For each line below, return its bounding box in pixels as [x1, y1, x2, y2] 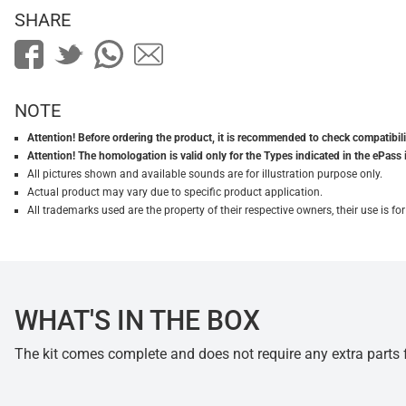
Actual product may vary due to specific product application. [27, 186, 323, 199]
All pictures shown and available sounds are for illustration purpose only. [27, 168, 382, 181]
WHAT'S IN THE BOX [14, 304, 260, 337]
